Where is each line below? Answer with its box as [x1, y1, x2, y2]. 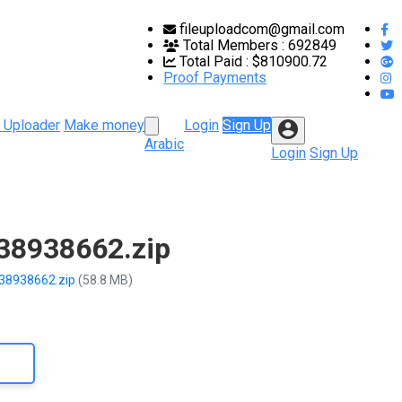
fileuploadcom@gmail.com [176, 21, 345, 38]
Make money [64, 117, 144, 134]
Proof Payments [163, 69, 267, 86]
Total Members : [179, 37, 288, 54]
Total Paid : [176, 53, 252, 70]
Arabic [144, 135, 184, 153]
